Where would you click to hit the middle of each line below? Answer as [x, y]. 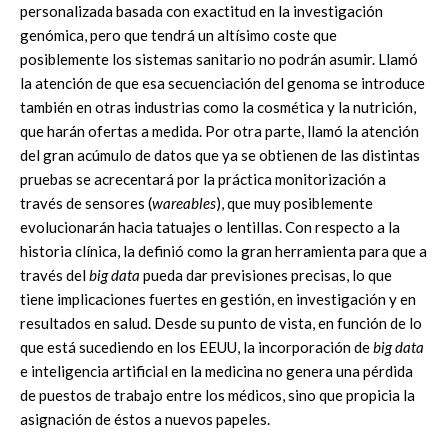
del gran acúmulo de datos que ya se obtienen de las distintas [220, 154]
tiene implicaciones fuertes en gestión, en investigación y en [218, 298]
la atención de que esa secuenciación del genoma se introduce [222, 82]
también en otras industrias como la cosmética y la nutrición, [218, 106]
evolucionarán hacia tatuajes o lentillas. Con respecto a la [210, 226]
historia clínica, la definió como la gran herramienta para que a [223, 250]
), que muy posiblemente [294, 202]
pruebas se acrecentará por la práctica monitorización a [203, 178]
